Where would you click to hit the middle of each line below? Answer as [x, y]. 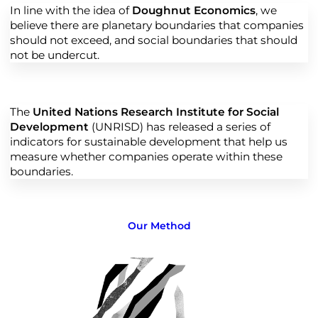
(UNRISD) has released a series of [180, 126]
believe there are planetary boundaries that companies [157, 25]
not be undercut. [55, 55]
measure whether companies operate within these [146, 156]
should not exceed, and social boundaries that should [154, 40]
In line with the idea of [71, 10]
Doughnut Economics [194, 10]
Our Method [159, 225]
